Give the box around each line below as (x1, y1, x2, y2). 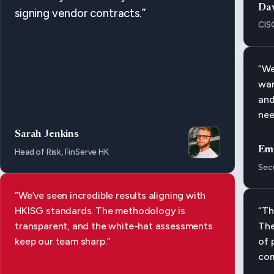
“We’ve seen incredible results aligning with (15, 189, 206, 201)
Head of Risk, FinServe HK (15, 146, 109, 157)
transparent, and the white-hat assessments (15, 220, 213, 232)
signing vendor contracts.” (15, 7, 146, 21)
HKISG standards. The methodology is (15, 204, 185, 217)
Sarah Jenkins (15, 130, 79, 140)
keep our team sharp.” (15, 235, 111, 247)
